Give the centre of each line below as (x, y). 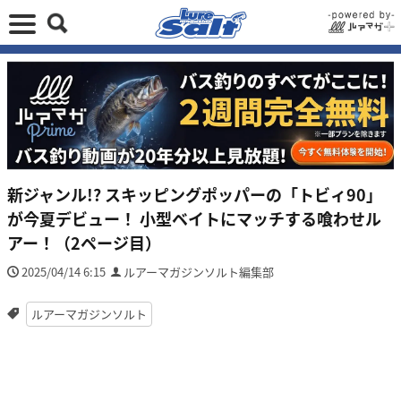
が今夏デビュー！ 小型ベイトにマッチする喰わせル (194, 218)
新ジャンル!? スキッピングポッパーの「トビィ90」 (195, 194)
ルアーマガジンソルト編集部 (199, 271)
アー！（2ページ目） (84, 242)
